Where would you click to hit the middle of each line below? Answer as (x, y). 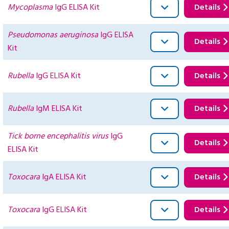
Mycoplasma (30, 8)
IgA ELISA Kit (63, 178)
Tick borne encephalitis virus (58, 137)
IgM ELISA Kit (58, 109)
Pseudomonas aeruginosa (53, 36)
